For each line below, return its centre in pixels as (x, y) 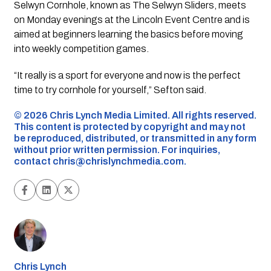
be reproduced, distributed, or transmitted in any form (135, 139)
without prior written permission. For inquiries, (117, 150)
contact (33, 162)
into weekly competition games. (81, 49)
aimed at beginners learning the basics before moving (128, 34)
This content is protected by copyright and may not (129, 127)
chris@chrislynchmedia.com (118, 162)
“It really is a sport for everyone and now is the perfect (127, 76)
